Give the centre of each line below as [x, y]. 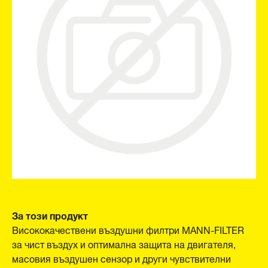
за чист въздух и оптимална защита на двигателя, [124, 243]
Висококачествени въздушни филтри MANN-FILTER [128, 229]
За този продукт [50, 214]
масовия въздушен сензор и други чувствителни [121, 258]
